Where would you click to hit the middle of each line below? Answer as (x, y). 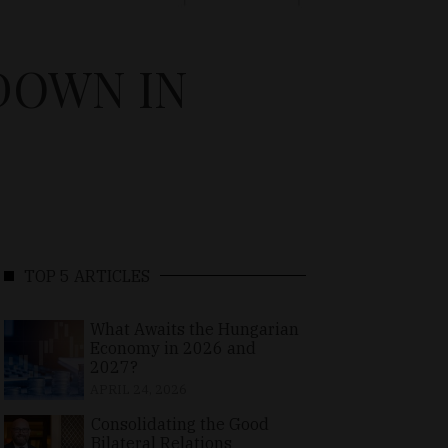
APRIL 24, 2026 (138, 389)
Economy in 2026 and (172, 347)
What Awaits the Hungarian (194, 328)
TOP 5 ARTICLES (87, 275)
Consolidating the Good (179, 423)
